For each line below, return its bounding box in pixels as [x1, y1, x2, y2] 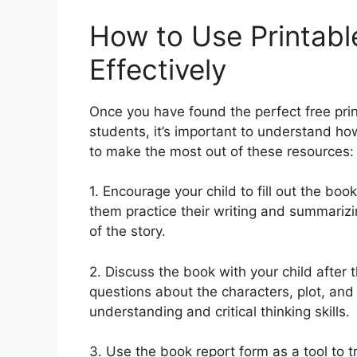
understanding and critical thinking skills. [89, 303, 350, 320]
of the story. [89, 223, 166, 239]
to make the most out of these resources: [89, 143, 354, 159]
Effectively [89, 52, 226, 86]
